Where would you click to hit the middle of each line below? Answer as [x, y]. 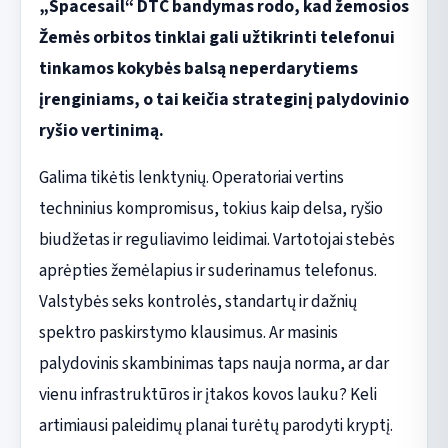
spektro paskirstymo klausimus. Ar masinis [188, 332]
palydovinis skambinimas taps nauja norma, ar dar [213, 363]
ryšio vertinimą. [101, 130]
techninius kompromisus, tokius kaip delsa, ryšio [210, 208]
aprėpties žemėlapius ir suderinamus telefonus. [207, 270]
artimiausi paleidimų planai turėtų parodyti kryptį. [215, 425]
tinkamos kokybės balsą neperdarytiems [198, 68]
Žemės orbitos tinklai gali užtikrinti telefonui [216, 37]
